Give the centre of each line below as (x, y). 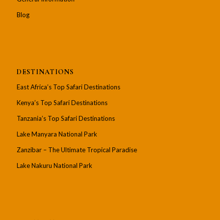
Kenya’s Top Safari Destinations (62, 102)
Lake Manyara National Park (57, 134)
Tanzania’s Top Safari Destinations (66, 118)
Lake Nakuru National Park (54, 165)
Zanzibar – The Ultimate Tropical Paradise (77, 150)
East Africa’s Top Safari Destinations (68, 87)
